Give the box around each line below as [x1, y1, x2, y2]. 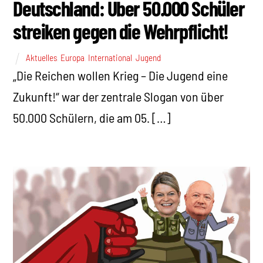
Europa [60, 52, 85, 63]
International [88, 52, 133, 63]
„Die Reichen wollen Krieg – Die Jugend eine [13, 68, 228, 83]
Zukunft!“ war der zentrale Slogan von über [13, 89, 224, 104]
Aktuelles [26, 52, 58, 63]
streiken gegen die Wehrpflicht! [13, 18, 228, 43]
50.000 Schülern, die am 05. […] [13, 110, 171, 126]
